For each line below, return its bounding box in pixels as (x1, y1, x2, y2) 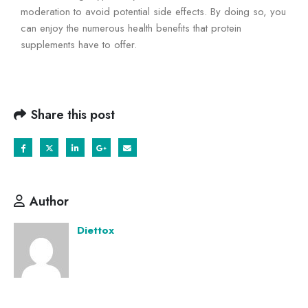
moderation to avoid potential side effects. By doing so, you (21, 4, 286, 20)
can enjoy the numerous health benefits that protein (21, 21, 241, 36)
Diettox (77, 222, 114, 238)
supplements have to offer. (21, 37, 137, 53)
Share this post (31, 105, 115, 124)
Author (30, 192, 69, 210)
